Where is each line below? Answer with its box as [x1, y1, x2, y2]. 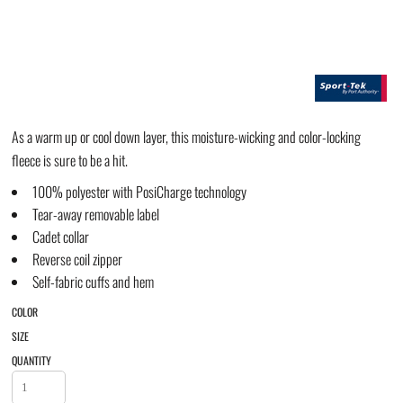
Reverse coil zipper [32, 248, 122, 270]
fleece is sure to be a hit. [12, 149, 128, 171]
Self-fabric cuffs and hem [32, 271, 154, 292]
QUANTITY [12, 353, 51, 368]
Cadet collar [32, 226, 89, 247]
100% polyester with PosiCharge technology [32, 181, 246, 202]
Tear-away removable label [32, 203, 159, 225]
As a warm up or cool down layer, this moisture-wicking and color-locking [12, 126, 361, 148]
